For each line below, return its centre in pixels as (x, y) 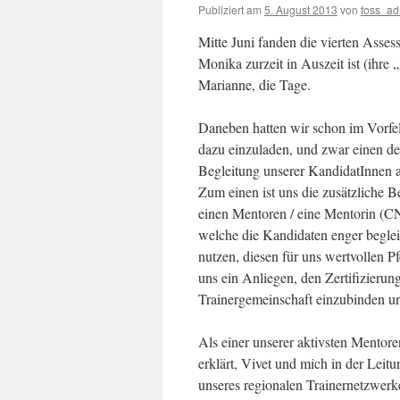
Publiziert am (230, 9)
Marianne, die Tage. (254, 84)
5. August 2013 (301, 9)
